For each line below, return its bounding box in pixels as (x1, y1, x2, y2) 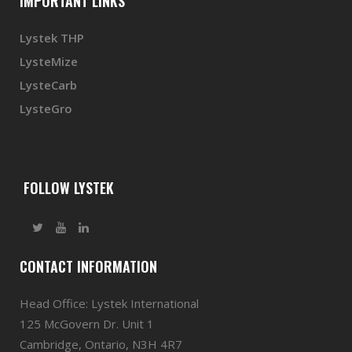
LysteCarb (20, 77, 77, 93)
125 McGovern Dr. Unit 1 (20, 316, 154, 332)
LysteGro (20, 101, 72, 116)
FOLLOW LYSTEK (20, 178, 114, 198)
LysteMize (20, 53, 78, 69)
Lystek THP (20, 30, 84, 46)
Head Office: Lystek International (20, 295, 199, 311)
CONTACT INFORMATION (20, 256, 157, 277)
